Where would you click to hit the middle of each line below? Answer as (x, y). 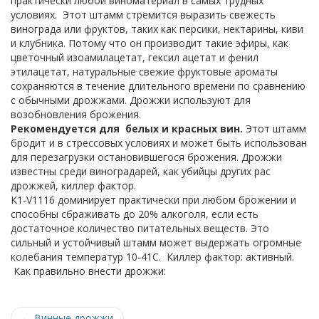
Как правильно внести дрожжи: (90, 271)
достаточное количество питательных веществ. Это (140, 228)
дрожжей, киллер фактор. (73, 185)
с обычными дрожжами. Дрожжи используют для (131, 100)
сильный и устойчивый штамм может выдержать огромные (156, 242)
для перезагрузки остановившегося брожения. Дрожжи (146, 157)
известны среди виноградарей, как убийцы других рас (141, 171)
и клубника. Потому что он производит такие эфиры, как (150, 43)
